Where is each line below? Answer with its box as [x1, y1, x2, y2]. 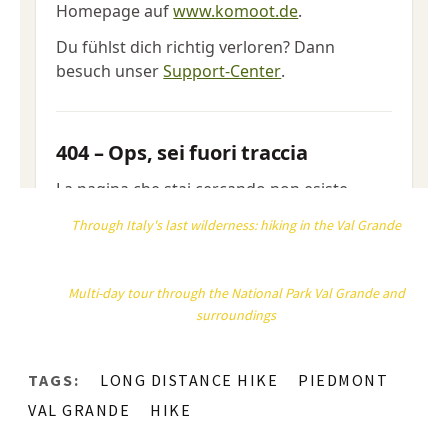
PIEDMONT [298, 369, 388, 390]
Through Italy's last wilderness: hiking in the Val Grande [71, 215, 402, 234]
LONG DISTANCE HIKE [100, 369, 278, 390]
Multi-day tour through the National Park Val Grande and [67, 283, 405, 302]
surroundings [196, 305, 277, 324]
